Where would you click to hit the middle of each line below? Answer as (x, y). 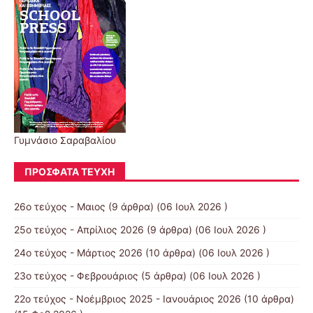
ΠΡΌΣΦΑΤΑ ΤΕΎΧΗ (70, 172)
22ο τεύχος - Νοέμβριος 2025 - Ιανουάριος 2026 (128, 299)
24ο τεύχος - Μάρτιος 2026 (78, 253)
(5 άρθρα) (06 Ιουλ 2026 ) (199, 276)
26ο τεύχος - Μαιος (60, 207)
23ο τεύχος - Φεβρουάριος (76, 276)
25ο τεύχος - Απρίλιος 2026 (79, 230)
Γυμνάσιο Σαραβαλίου (65, 140)
